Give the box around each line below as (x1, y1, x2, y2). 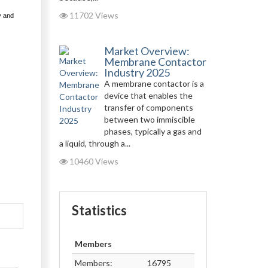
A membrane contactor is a (103, 78, 204, 89)
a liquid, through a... (59, 138, 130, 148)
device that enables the (103, 90, 193, 100)
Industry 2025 (103, 66, 170, 79)
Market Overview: (103, 44, 190, 57)
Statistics (71, 202, 127, 218)
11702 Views (67, 10, 118, 20)
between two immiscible (103, 114, 195, 124)
